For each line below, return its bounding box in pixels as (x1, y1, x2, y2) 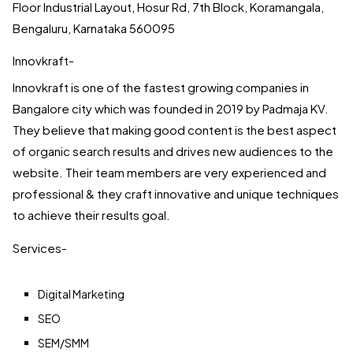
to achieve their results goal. (13, 207, 170, 223)
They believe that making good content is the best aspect (13, 122, 336, 138)
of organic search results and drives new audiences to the (13, 143, 333, 159)
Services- (13, 240, 67, 256)
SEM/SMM (38, 336, 89, 351)
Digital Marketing (38, 287, 124, 302)
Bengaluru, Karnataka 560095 (13, 20, 175, 36)
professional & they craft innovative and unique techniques (13, 186, 339, 202)
